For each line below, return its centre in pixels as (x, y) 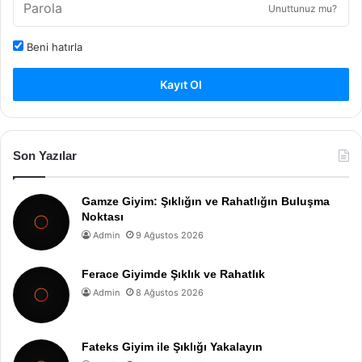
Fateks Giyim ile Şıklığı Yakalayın (172, 346)
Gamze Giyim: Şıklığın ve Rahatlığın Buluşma (206, 201)
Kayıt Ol (181, 84)
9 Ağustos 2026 (170, 235)
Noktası (103, 216)
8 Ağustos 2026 (170, 292)
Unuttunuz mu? (303, 8)
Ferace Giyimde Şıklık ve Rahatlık (173, 274)
